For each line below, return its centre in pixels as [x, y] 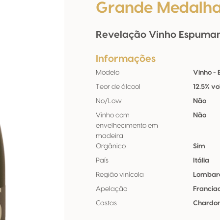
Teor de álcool [118, 87]
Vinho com [113, 115]
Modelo [108, 73]
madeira [110, 136]
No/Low [109, 101]
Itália [201, 161]
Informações [126, 59]
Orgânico [111, 146]
